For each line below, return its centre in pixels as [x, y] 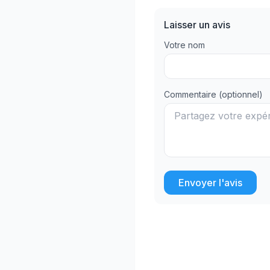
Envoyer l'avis [210, 183]
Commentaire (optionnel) [213, 94]
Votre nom [184, 45]
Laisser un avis [197, 25]
